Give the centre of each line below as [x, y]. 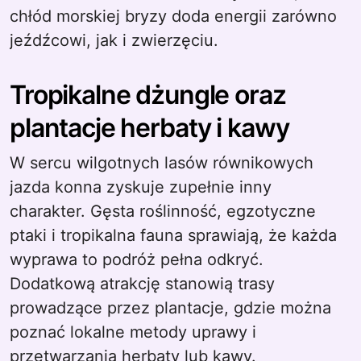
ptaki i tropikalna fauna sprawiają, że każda [173, 235]
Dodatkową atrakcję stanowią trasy [142, 284]
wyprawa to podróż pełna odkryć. [137, 259]
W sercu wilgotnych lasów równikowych [162, 163]
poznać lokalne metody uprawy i [133, 332]
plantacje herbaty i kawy [149, 128]
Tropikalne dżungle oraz [148, 95]
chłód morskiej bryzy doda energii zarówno [173, 16]
